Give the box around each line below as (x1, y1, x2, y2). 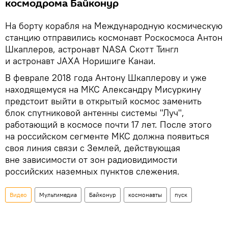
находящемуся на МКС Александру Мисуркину (5, 83, 201, 95)
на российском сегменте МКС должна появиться (5, 130, 209, 142)
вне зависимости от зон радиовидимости (5, 154, 177, 165)
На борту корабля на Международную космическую (5, 20, 222, 32)
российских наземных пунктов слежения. (5, 165, 180, 177)
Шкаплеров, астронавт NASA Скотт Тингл (5, 43, 179, 55)
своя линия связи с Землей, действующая (5, 142, 180, 154)
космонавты (128, 191, 162, 198)
